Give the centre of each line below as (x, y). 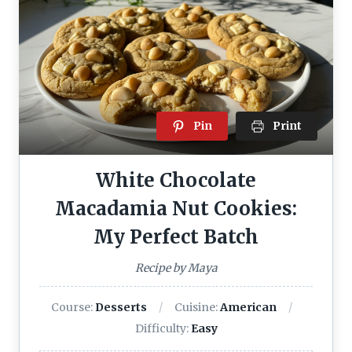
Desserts (121, 307)
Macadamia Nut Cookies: (176, 208)
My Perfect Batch (176, 236)
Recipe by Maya (176, 268)
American (248, 307)
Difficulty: (163, 328)
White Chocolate (176, 180)
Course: (73, 307)
